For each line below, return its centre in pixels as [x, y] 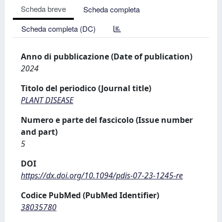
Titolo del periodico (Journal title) [86, 88]
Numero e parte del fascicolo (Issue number [107, 120]
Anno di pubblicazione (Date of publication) [107, 56]
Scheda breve [43, 8]
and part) [39, 132]
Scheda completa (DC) [58, 28]
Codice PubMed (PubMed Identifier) [90, 195]
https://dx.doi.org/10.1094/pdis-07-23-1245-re [102, 175]
